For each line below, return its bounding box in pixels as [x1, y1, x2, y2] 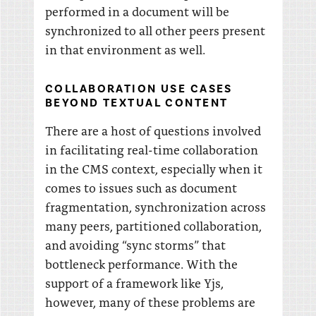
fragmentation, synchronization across [45, 197, 266, 215]
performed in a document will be [45, 2, 229, 20]
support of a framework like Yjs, [45, 274, 224, 291]
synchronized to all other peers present [45, 21, 265, 39]
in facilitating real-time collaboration [45, 140, 258, 158]
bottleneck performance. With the [45, 255, 238, 272]
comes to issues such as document [45, 178, 237, 196]
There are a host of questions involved [45, 121, 261, 139]
